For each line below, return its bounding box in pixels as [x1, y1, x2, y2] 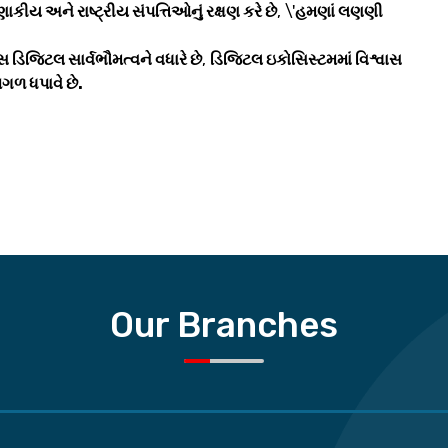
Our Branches [110, 304, 338, 347]
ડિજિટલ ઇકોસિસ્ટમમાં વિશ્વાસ [210, 50, 402, 70]
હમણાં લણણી [295, 2, 383, 22]
